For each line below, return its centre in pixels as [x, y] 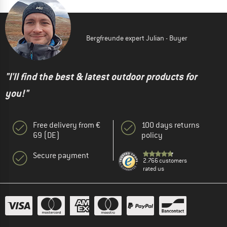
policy [152, 136]
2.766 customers [165, 161]
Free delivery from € [67, 125]
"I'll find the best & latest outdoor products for [101, 77]
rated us [154, 169]
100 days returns [171, 125]
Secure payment [61, 156]
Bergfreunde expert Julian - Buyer [137, 38]
